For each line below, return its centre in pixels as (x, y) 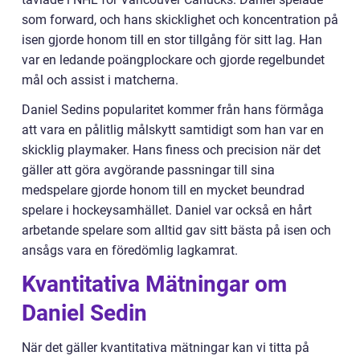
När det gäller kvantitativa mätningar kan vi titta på (166, 347)
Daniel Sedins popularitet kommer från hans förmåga (173, 109)
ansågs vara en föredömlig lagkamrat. (130, 250)
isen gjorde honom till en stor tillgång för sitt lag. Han (172, 39)
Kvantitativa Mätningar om (154, 284)
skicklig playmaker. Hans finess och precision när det (171, 149)
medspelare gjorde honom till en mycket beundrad (163, 190)
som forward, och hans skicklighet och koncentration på (180, 19)
